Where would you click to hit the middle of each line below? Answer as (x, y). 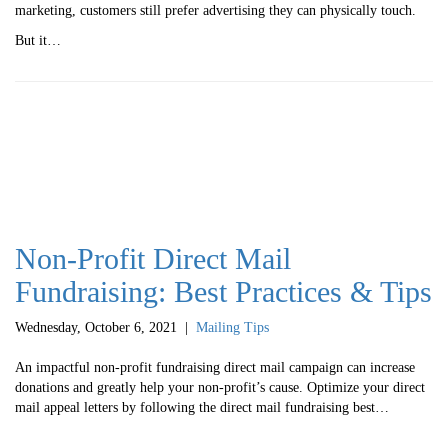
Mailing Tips (232, 327)
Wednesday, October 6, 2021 (96, 327)
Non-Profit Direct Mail (153, 258)
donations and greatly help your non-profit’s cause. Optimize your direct (220, 387)
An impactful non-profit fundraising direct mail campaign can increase (215, 367)
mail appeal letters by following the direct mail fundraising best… (202, 407)
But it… (38, 40)
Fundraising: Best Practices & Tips (223, 291)
